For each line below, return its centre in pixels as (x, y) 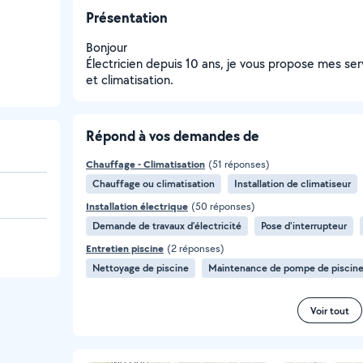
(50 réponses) (223, 206)
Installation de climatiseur (293, 184)
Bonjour (107, 47)
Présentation (127, 17)
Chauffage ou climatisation (154, 184)
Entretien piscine (125, 248)
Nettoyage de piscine (141, 268)
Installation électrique (137, 206)
